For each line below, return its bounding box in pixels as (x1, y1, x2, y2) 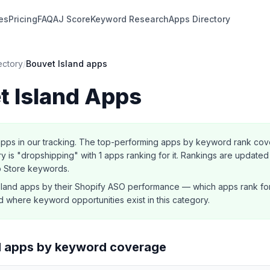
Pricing (8, 14, 38, 24)
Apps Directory (169, 14, 231, 24)
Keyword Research (90, 14, 169, 24)
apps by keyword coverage (1, 240, 166, 254)
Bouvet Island (26, 58, 84, 69)
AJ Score (53, 14, 91, 24)
